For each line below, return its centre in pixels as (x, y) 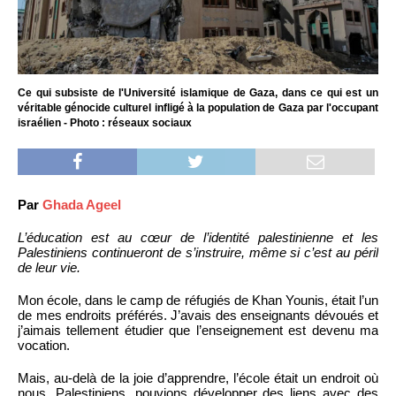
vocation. (44, 345)
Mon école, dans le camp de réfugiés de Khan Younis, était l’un (198, 300)
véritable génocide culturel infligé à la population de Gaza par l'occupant (198, 107)
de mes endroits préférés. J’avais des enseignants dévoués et (198, 315)
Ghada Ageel (82, 204)
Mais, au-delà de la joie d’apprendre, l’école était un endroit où (198, 377)
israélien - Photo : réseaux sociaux (105, 122)
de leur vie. (49, 267)
